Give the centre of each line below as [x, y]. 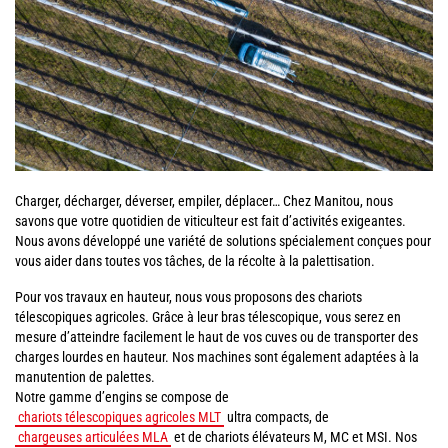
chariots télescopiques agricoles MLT [119, 417]
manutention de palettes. [85, 377]
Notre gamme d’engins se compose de [122, 397]
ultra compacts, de [276, 417]
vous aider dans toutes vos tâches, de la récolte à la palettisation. [195, 261]
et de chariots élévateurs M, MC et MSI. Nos [294, 437]
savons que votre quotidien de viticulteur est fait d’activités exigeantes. [210, 221]
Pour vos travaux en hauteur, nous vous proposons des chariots [188, 297]
